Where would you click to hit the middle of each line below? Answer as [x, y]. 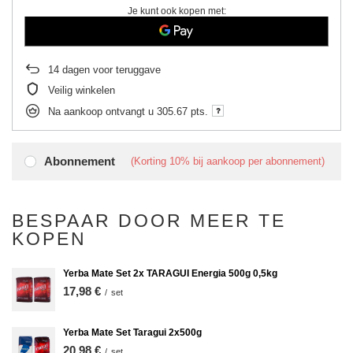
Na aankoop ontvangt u [102, 111]
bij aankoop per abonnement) [257, 161]
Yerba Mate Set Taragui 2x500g [132, 333]
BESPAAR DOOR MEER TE [149, 221]
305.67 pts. [182, 111]
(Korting [150, 161]
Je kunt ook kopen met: [176, 11]
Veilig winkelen [82, 90]
